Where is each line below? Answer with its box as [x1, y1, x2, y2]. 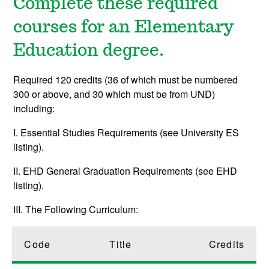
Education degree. [13, 43, 165, 60]
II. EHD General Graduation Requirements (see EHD [13, 164, 238, 178]
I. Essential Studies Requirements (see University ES [13, 125, 240, 140]
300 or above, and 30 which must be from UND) [13, 87, 216, 101]
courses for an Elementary [13, 19, 235, 37]
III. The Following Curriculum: [13, 202, 139, 217]
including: [13, 101, 55, 116]
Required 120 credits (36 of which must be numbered [13, 73, 238, 87]
